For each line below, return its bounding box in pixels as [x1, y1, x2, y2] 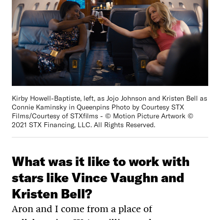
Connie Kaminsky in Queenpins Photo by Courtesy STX [12, 102, 184, 111]
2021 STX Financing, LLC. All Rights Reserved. [12, 120, 155, 129]
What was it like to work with [12, 153, 190, 169]
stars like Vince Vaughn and [12, 169, 184, 186]
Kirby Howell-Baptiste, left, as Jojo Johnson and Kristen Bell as [12, 93, 207, 103]
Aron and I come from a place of [12, 202, 152, 215]
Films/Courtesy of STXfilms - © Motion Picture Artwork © [12, 111, 193, 120]
